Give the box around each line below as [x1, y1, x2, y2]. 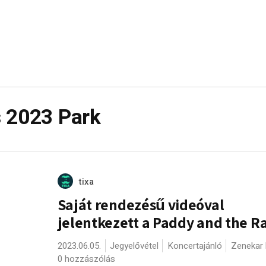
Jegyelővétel [109, 239, 159, 252]
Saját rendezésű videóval [57, 195, 224, 214]
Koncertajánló [167, 239, 222, 252]
